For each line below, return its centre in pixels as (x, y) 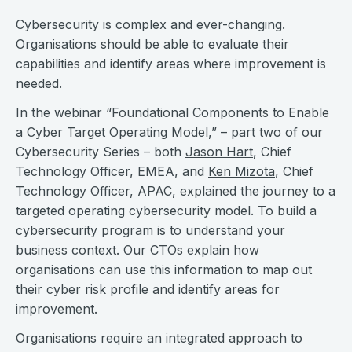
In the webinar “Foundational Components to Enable (172, 112)
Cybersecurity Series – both (101, 152)
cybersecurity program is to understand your (150, 230)
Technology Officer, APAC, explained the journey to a (176, 191)
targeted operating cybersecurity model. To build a (166, 211)
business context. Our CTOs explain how (137, 250)
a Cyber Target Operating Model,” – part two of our (169, 132)
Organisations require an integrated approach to (159, 338)
